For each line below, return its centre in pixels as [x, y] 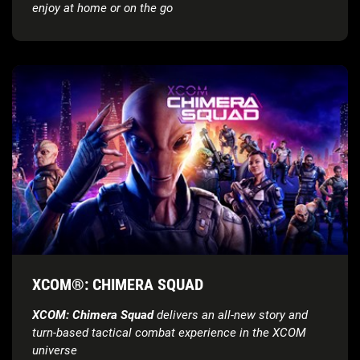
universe [55, 350]
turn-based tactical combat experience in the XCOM [169, 332]
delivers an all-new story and [231, 315]
